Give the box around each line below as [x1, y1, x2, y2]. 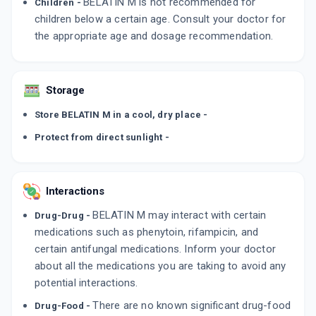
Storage [46, 84, 85, 97]
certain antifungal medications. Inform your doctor [35, 243, 276, 256]
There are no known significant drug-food [92, 299, 291, 312]
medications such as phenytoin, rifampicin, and [35, 226, 259, 239]
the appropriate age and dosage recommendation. [35, 30, 274, 43]
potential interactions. [35, 276, 138, 290]
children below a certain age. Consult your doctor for [35, 13, 286, 26]
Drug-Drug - [35, 210, 93, 221]
